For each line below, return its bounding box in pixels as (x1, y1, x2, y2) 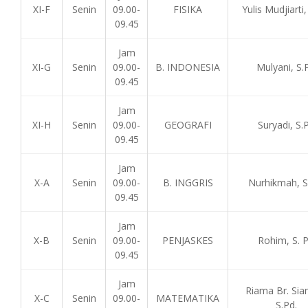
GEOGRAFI (164, 118, 212, 131)
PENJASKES (162, 234, 213, 247)
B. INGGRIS (162, 176, 213, 189)
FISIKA (173, 3, 202, 16)
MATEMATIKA (156, 291, 219, 305)
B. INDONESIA (155, 60, 220, 74)
